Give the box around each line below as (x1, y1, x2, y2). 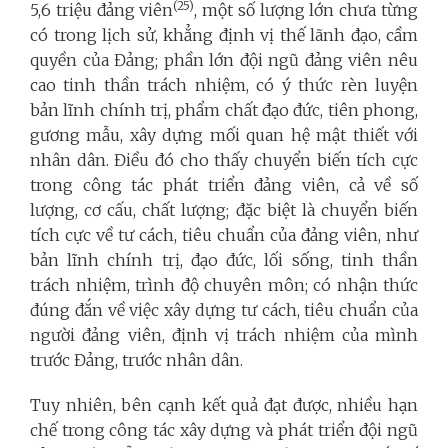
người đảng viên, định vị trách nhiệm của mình (30, 324, 418, 345)
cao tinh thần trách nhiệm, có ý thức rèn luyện (30, 74, 418, 95)
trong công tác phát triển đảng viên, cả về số (30, 174, 418, 195)
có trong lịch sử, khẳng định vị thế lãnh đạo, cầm (30, 24, 418, 45)
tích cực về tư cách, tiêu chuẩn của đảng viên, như (30, 224, 418, 245)
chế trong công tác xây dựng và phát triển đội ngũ (30, 419, 418, 440)
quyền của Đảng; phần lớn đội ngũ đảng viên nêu (30, 49, 418, 70)
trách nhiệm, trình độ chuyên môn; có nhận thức (30, 274, 418, 295)
